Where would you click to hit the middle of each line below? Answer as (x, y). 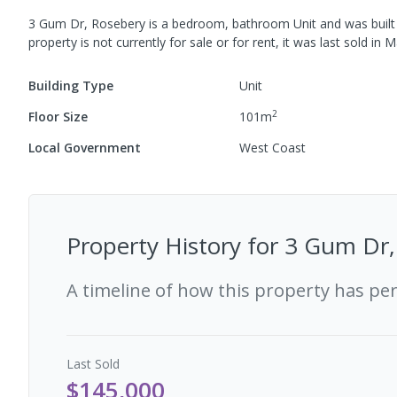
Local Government (85, 148)
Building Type (71, 86)
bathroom (263, 23)
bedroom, (202, 23)
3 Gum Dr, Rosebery (87, 23)
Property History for (175, 245)
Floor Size (58, 117)
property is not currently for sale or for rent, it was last (186, 42)
